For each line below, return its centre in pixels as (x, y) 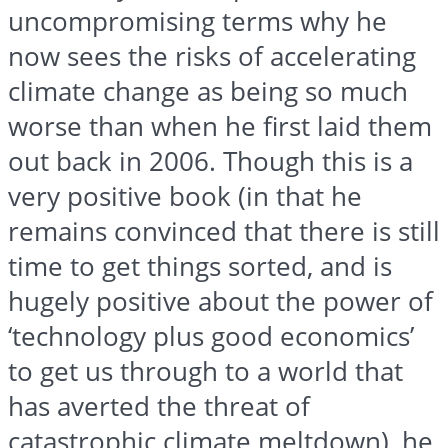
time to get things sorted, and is (200, 267)
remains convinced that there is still (224, 232)
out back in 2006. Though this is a (210, 162)
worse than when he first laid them (220, 127)
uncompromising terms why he (197, 22)
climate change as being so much (208, 92)
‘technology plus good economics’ (211, 337)
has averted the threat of (159, 407)
